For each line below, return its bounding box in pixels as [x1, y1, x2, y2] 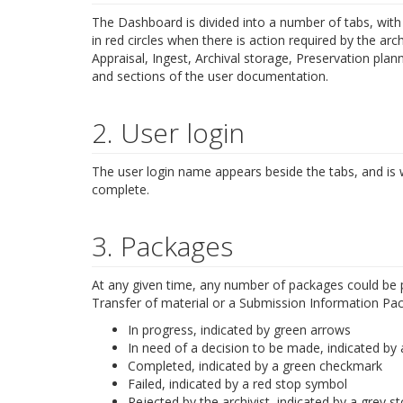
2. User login [92, 113, 245, 151]
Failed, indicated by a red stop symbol [128, 374, 347, 392]
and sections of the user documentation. [92, 67, 328, 85]
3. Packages [92, 227, 233, 264]
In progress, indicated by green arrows [128, 320, 351, 338]
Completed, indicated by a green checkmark [128, 356, 382, 374]
